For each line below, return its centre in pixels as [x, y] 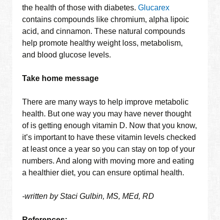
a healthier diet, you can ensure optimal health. [103, 173]
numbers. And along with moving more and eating [108, 161]
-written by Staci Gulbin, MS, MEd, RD [88, 196]
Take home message [62, 79]
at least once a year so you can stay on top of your [109, 149]
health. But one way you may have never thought [107, 114]
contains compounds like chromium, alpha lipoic [106, 20]
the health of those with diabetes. [80, 8]
